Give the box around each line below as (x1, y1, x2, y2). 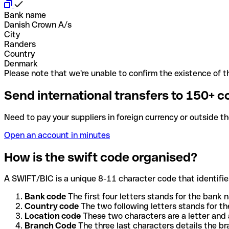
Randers (4, 39, 36, 49)
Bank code (25, 192, 66, 202)
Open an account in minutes (4, 130, 110, 140)
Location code (25, 211, 81, 221)
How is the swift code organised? (4, 150, 197, 164)
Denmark (4, 58, 38, 68)
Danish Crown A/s (4, 19, 72, 30)
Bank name (4, 10, 46, 20)
